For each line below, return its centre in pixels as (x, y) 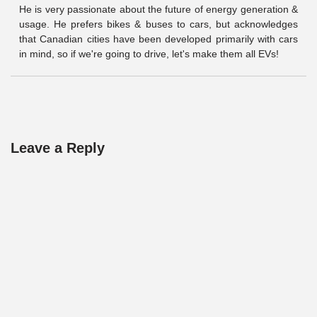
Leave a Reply (58, 148)
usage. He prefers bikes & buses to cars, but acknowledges (158, 24)
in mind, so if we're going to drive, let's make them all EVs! (149, 54)
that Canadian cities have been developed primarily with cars (158, 39)
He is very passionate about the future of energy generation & (158, 9)
